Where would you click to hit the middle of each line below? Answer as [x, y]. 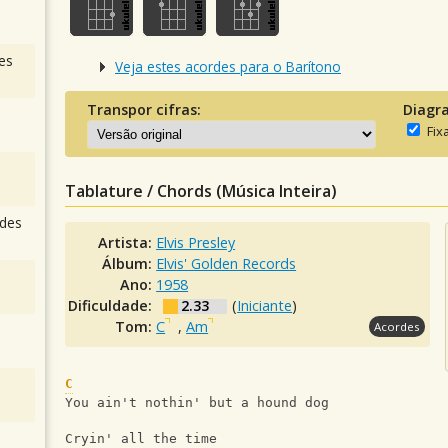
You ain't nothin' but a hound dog [197, 403]
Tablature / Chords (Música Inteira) [201, 191]
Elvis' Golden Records [226, 264]
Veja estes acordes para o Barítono [228, 66]
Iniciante [265, 306]
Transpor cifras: [143, 110]
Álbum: [129, 264]
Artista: [127, 243]
